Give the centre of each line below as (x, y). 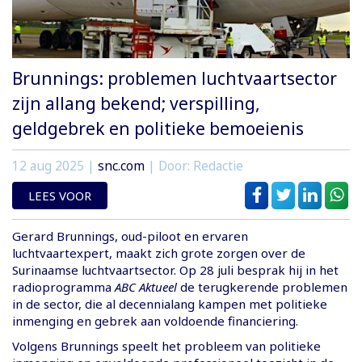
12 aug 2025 (48, 166)
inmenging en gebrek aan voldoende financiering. (155, 320)
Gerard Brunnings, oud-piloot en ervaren (130, 236)
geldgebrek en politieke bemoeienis (158, 128)
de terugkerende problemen (262, 286)
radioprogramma (63, 286)
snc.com (121, 166)
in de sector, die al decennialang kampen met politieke (170, 303)
